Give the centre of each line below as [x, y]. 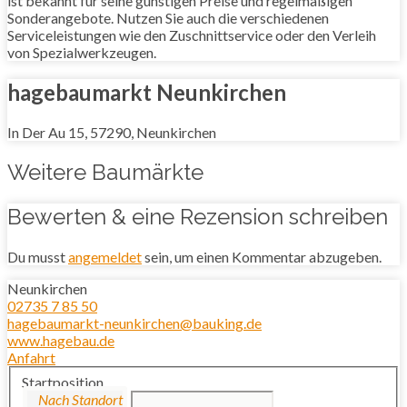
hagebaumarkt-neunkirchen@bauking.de [134, 323]
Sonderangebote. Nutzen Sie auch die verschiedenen [168, 18]
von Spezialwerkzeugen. [82, 53]
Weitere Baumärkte [105, 173]
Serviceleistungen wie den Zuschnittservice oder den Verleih [192, 35]
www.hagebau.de [61, 340]
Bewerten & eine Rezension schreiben [198, 217]
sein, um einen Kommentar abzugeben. [262, 257]
